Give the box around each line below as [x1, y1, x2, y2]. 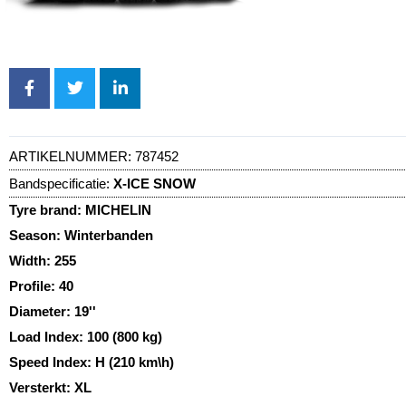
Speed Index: [9, 353, 95, 370]
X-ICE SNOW [113, 175, 196, 191]
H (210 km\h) [95, 353, 174, 370]
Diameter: [9, 303, 74, 319]
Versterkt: [9, 379, 74, 395]
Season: [9, 227, 64, 243]
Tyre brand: [9, 201, 85, 217]
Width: [9, 252, 54, 268]
